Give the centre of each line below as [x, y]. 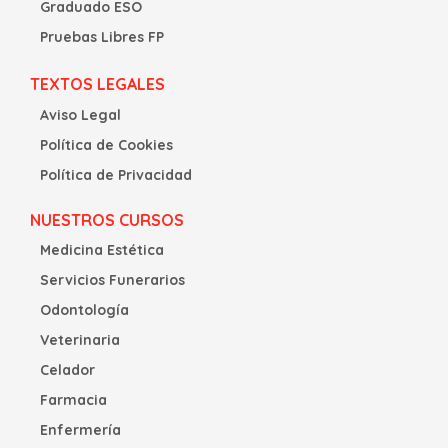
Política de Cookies [106, 145]
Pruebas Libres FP [102, 37]
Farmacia [73, 400]
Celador [67, 370]
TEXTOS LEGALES [97, 84]
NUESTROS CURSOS [107, 220]
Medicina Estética [102, 250]
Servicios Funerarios [112, 280]
